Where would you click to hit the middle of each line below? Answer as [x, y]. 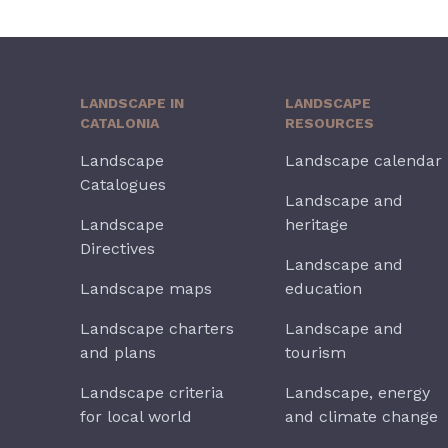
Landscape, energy [358, 392]
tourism [316, 352]
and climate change [362, 416]
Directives [117, 248]
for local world [136, 416]
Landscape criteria [152, 392]
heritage [317, 224]
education [324, 288]
